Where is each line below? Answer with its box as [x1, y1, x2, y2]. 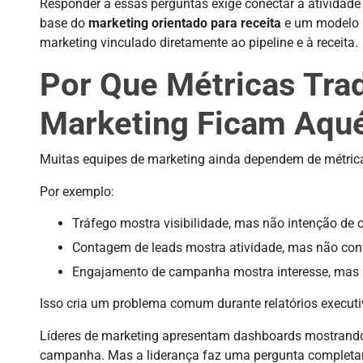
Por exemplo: [40, 184, 115, 199]
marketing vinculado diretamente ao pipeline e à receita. [40, 35, 359, 50]
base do [40, 15, 89, 31]
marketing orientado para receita [88, 15, 282, 31]
